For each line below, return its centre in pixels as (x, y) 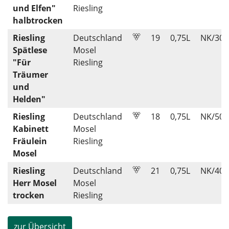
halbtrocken (38, 20)
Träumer (30, 75)
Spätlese (30, 50)
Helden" (29, 99)
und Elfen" (34, 8)
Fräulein (30, 141)
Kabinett (31, 129)
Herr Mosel (35, 183)
